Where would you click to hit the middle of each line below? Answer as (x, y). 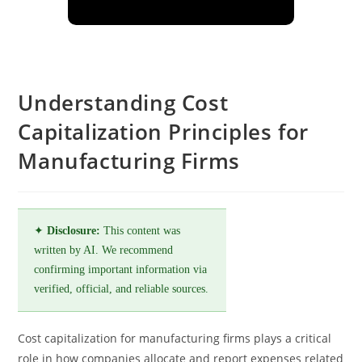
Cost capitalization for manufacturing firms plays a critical (175, 338)
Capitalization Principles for (163, 132)
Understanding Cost (123, 103)
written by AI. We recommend (104, 250)
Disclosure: (74, 231)
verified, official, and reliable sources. (122, 289)
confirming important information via (121, 269)
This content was (141, 231)
